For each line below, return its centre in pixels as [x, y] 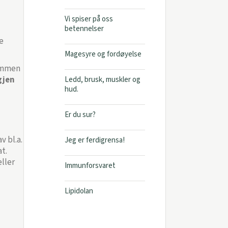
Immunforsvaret [90, 166]
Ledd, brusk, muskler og [102, 80]
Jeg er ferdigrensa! [94, 140]
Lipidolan [79, 191]
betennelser [84, 29]
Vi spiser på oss [89, 19]
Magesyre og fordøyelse [103, 54]
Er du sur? [80, 115]
